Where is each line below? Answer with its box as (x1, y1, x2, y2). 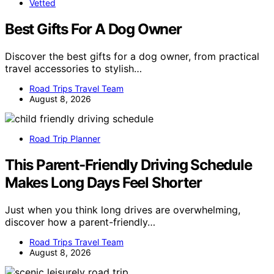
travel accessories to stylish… (5, 62, 142, 75)
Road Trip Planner (29, 133, 100, 144)
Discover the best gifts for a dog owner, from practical (5, 50, 259, 62)
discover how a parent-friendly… (5, 215, 155, 228)
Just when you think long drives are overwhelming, (5, 203, 240, 216)
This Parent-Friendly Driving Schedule (5, 155, 252, 174)
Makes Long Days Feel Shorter (5, 173, 202, 191)
